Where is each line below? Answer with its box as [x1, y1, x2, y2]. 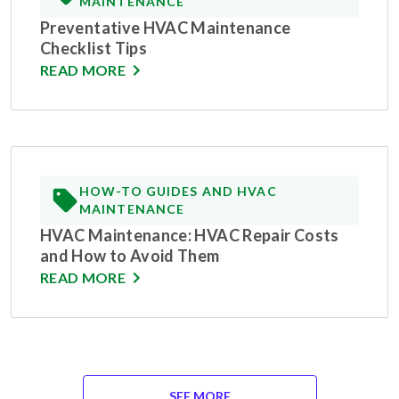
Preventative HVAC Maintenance [40, 18, 291, 38]
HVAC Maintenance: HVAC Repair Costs [40, 225, 339, 246]
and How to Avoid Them [40, 246, 220, 266]
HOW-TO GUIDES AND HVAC [79, 183, 277, 199]
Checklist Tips [40, 38, 148, 59]
